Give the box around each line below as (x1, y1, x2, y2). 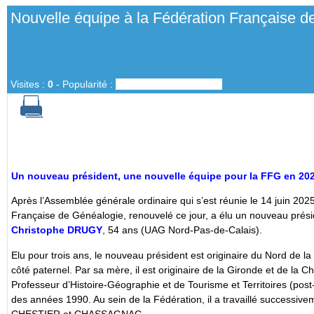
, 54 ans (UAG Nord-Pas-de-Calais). (102, 224, 265, 236)
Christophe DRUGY (11, 224, 102, 236)
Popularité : (62, 78, 116, 90)
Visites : (11, 78, 48, 90)
